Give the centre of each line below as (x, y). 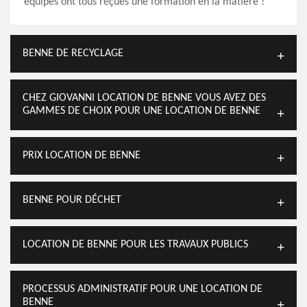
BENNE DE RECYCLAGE (73, 53)
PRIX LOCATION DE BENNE (82, 156)
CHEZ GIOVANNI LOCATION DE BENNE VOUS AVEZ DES (144, 98)
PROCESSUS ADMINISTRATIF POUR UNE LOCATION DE (143, 289)
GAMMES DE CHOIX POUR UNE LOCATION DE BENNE (142, 111)
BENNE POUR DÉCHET (72, 200)
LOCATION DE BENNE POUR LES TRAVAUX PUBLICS (135, 245)
